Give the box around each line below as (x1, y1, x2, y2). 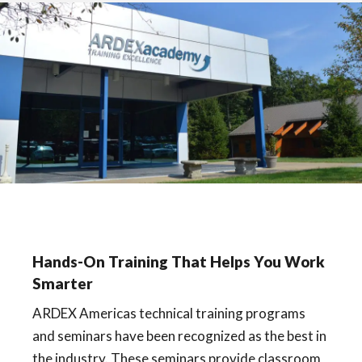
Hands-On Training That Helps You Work (32, 253, 325, 271)
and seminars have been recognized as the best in (32, 327, 326, 344)
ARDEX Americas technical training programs (32, 305, 305, 322)
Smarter (32, 275, 93, 293)
